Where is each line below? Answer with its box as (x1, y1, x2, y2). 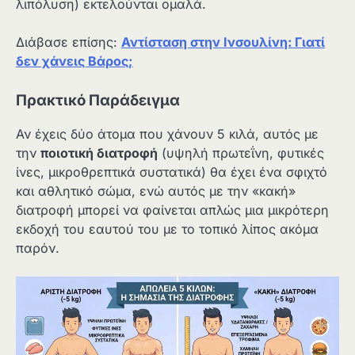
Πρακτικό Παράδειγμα (16, 91, 180, 110)
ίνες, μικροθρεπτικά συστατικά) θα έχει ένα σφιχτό (16, 164, 327, 181)
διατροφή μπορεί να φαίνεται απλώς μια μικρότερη (16, 202, 329, 219)
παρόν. (16, 240, 59, 257)
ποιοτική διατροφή (40, 145, 158, 162)
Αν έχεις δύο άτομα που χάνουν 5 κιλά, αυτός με (16, 126, 319, 143)
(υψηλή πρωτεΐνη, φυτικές (158, 145, 324, 162)
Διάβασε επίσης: (16, 34, 121, 51)
